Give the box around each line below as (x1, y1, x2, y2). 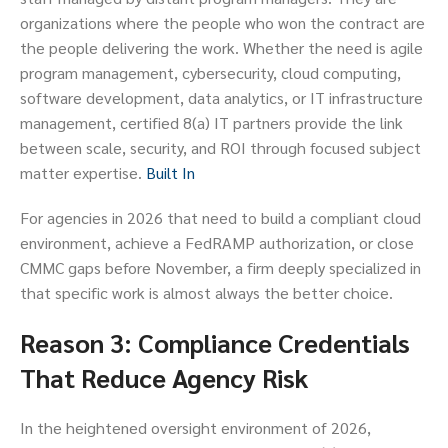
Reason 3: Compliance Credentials (20, 326, 410, 360)
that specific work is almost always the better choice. (20, 282, 393, 304)
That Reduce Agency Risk (20, 361, 308, 395)
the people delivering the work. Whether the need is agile (20, 37, 423, 59)
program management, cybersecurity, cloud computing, (20, 62, 401, 84)
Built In (146, 162, 195, 184)
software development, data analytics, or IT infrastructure (20, 87, 423, 109)
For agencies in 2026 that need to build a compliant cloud (20, 207, 421, 229)
